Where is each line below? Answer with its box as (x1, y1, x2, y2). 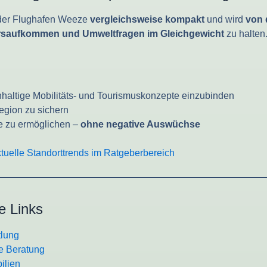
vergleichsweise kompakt (90, 14, 204, 25)
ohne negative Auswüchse (80, 119, 200, 130)
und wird (204, 14, 246, 25)
